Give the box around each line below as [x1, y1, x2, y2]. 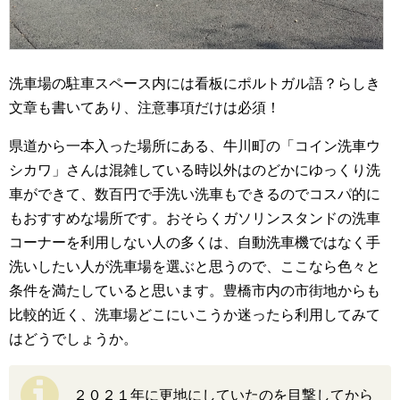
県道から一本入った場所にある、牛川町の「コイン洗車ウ [9, 138, 380, 154]
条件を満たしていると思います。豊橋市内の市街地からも [9, 283, 380, 299]
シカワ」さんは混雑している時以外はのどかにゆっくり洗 [9, 162, 380, 179]
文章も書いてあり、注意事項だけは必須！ [9, 100, 280, 116]
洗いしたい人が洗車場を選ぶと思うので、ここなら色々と [9, 259, 380, 275]
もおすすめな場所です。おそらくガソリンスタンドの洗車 [9, 211, 380, 227]
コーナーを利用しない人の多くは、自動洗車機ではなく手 [9, 235, 380, 251]
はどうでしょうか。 [9, 331, 137, 347]
